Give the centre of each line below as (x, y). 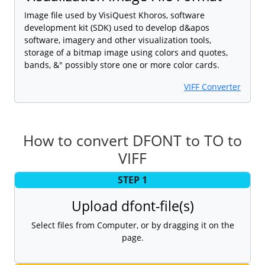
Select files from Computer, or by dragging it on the (132, 225)
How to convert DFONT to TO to (132, 140)
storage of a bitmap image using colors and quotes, (126, 52)
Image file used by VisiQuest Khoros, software (114, 15)
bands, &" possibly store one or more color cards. (122, 64)
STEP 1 (132, 180)
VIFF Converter (212, 86)
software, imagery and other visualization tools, (118, 40)
